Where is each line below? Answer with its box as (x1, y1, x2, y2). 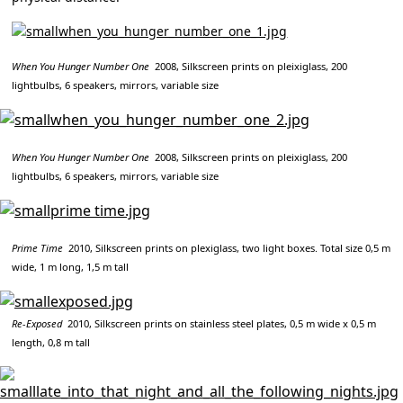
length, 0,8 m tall (12, 336, 91, 350)
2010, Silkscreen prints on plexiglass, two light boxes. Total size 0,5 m (63, 241, 391, 255)
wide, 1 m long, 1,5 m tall (12, 260, 130, 274)
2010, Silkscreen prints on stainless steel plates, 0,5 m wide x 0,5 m (62, 317, 377, 331)
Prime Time (12, 241, 64, 255)
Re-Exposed (12, 317, 63, 331)
